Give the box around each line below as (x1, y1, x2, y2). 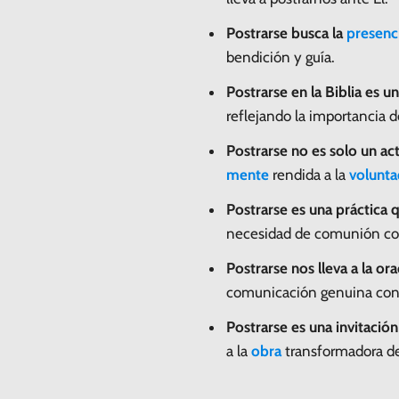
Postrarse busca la (226, 23, 346, 42)
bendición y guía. (226, 47, 335, 66)
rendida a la (269, 165, 349, 183)
